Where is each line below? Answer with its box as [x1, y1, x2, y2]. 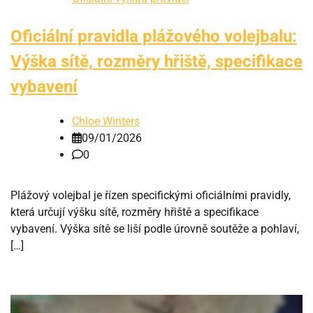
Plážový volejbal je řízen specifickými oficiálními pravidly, [10, 189, 291, 203]
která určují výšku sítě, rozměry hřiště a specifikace [10, 205, 259, 219]
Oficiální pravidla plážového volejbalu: [10, 27, 297, 47]
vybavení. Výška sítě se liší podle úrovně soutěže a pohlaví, [10, 222, 299, 236]
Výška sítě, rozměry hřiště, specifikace [10, 52, 303, 72]
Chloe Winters [72, 115, 140, 129]
